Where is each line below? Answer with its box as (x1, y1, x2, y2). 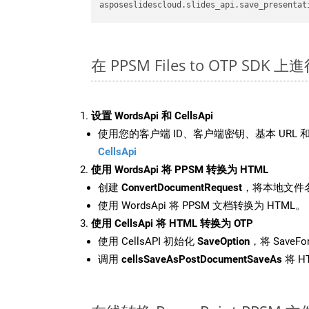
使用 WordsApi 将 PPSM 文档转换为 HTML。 (98, 199, 306, 212)
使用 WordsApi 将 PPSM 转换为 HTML (91, 163, 268, 176)
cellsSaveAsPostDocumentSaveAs (121, 252, 282, 266)
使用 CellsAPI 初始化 (98, 235, 197, 248)
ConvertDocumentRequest (121, 181, 242, 194)
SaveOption (197, 235, 250, 248)
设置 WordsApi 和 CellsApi (91, 109, 213, 122)
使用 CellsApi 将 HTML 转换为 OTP (91, 217, 253, 230)
